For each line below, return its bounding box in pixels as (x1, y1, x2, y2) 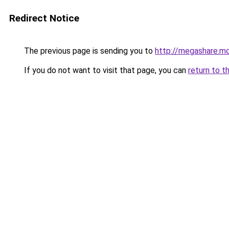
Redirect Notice (9, 12, 79, 24)
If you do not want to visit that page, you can (22, 65, 188, 75)
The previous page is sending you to (22, 46, 155, 56)
